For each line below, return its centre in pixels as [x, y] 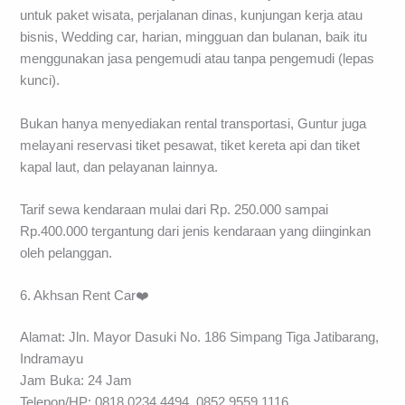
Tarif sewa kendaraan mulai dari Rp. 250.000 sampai [174, 210]
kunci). [40, 81]
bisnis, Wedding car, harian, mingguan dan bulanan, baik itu [194, 38]
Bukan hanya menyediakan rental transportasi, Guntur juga [193, 123]
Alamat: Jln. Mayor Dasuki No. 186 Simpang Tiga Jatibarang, [200, 338]
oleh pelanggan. [66, 254]
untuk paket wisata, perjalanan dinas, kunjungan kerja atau [192, 16]
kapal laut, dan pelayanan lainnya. [119, 167]
